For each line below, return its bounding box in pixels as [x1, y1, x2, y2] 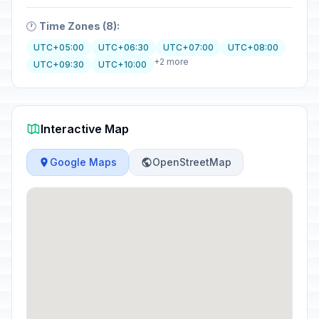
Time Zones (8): [39, 20, 120, 32]
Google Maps [50, 156, 117, 168]
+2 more [154, 56, 189, 67]
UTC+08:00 [228, 42, 278, 53]
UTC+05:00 [33, 42, 84, 53]
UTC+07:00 [163, 42, 214, 53]
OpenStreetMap [152, 156, 231, 168]
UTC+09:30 [33, 59, 84, 70]
